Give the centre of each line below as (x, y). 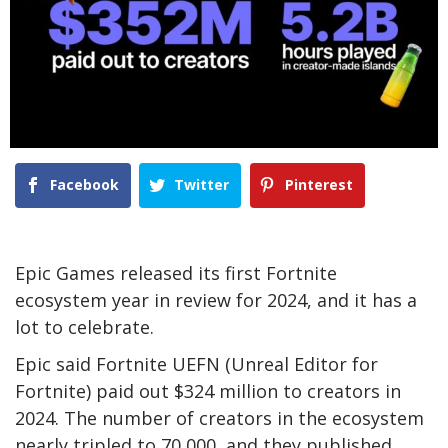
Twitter (202, 184)
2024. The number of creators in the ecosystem (219, 418)
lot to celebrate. (84, 327)
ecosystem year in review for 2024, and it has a (216, 300)
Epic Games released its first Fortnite (176, 273)
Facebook (84, 184)
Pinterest (318, 184)
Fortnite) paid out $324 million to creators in (208, 391)
